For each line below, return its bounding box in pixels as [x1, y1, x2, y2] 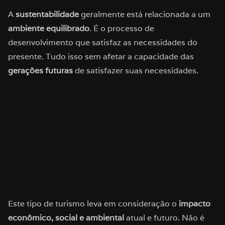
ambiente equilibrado [8, 23, 89, 34]
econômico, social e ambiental [8, 212, 124, 223]
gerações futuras [8, 65, 73, 76]
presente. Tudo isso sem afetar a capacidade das [8, 51, 194, 62]
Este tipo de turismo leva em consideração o [8, 198, 177, 209]
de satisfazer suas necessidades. [73, 65, 198, 76]
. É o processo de [89, 23, 154, 34]
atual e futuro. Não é [124, 212, 204, 223]
